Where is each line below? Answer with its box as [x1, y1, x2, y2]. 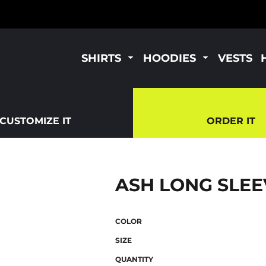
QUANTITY [115, 255, 153, 264]
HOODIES [143, 52, 196, 65]
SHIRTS [81, 52, 121, 65]
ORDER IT [207, 115, 255, 126]
